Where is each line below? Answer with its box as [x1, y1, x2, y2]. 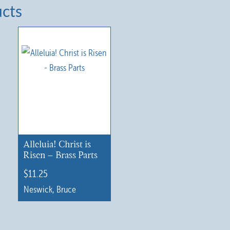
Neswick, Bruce [23, 184, 76, 195]
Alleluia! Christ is [23, 138, 91, 151]
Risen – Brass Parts [23, 149, 98, 162]
